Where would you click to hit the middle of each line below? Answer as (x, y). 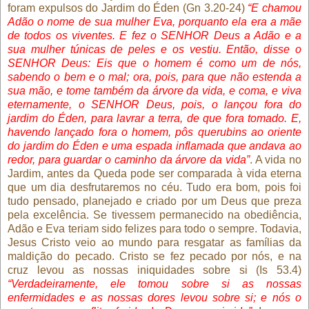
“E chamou (275, 8)
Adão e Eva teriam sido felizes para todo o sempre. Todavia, (154, 228)
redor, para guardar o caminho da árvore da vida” (129, 159)
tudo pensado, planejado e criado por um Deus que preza (154, 201)
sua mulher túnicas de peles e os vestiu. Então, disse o (154, 49)
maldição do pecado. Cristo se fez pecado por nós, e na (154, 256)
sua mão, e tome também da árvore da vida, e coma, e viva (154, 90)
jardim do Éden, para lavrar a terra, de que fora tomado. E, (154, 118)
